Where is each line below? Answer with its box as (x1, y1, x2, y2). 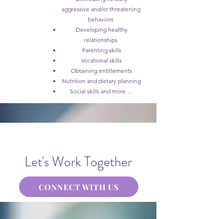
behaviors (88, 16, 113, 23)
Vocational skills (80, 57, 122, 64)
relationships (84, 36, 117, 44)
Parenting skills (80, 46, 121, 54)
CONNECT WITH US (39, 181, 119, 192)
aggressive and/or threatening (61, 5, 140, 13)
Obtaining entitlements (69, 67, 132, 74)
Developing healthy (74, 26, 128, 33)
